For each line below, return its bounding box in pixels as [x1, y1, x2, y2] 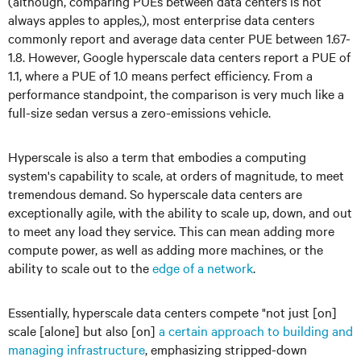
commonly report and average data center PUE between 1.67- [8, 29, 351, 47]
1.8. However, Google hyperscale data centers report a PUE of [8, 48, 351, 65]
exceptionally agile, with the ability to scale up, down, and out [8, 203, 352, 221]
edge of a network [152, 259, 253, 276]
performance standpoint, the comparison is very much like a [8, 85, 344, 102]
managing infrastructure [8, 340, 145, 358]
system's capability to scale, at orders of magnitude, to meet [8, 166, 344, 184]
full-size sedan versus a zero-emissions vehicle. [8, 103, 271, 121]
